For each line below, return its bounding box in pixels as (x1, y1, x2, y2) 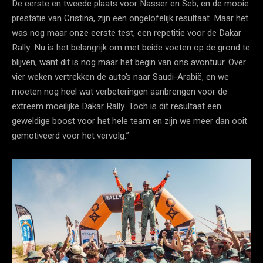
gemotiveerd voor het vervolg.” (12, 129, 129, 142)
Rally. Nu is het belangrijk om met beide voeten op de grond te (12, 41, 250, 54)
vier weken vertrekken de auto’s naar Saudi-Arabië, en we (12, 70, 229, 83)
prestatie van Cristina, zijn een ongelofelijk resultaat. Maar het (12, 11, 248, 25)
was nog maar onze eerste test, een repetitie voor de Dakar (12, 26, 241, 39)
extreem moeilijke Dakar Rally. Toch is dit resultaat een (12, 99, 221, 113)
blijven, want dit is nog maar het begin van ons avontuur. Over (12, 55, 246, 69)
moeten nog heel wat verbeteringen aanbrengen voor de (12, 85, 227, 98)
